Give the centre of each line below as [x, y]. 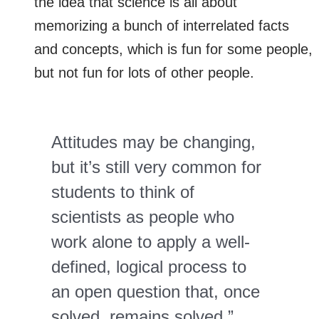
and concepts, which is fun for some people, [173, 49]
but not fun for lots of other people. [144, 72]
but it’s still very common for [156, 167]
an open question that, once [156, 291]
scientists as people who [143, 216]
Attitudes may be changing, [153, 142]
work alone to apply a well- [151, 241]
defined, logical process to [149, 266]
